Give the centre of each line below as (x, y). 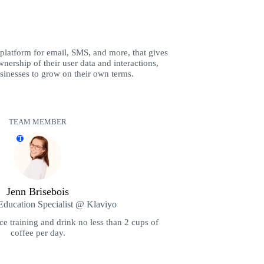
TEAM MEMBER (38, 122)
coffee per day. (38, 233)
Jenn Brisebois (38, 192)
